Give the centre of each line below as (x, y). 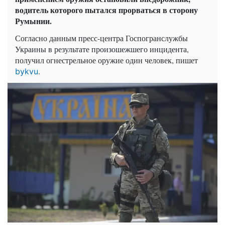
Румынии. (33, 21)
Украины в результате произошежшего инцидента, (102, 49)
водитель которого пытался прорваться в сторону (106, 10)
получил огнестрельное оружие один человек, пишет (106, 60)
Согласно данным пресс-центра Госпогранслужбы (101, 38)
